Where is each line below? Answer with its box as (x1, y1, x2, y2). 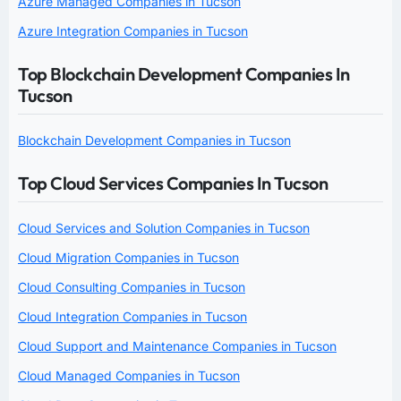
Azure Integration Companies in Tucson (18, 23, 248, 39)
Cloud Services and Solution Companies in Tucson (18, 220, 310, 236)
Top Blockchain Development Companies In (18, 63, 350, 86)
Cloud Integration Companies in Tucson (18, 309, 247, 325)
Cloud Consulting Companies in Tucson (18, 279, 245, 295)
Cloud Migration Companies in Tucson (18, 250, 239, 266)
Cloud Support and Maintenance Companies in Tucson (18, 338, 337, 354)
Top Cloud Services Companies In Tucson (18, 172, 328, 195)
